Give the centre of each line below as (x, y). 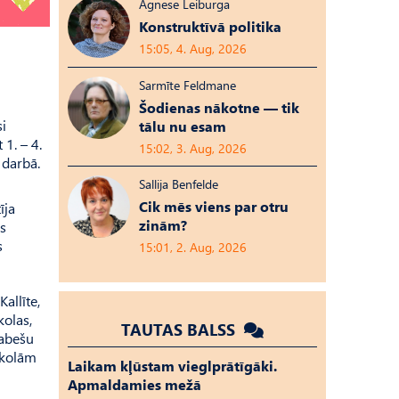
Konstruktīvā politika (210, 26)
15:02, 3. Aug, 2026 (193, 148)
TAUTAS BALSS (180, 329)
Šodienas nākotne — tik (219, 107)
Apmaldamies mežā (134, 384)
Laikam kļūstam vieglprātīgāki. (172, 366)
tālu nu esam (183, 126)
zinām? (163, 225)
